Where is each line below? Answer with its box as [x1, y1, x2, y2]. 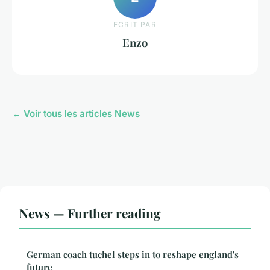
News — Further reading [19, 204, 161, 222]
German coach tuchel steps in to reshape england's [27, 248, 239, 261]
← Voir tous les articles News [12, 108, 140, 120]
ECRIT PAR [113, 19, 157, 29]
